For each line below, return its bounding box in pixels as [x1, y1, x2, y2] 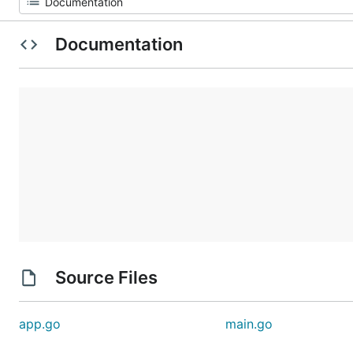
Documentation [50, 34, 187, 54]
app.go [19, 316, 61, 332]
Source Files [50, 267, 162, 288]
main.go [225, 316, 273, 332]
